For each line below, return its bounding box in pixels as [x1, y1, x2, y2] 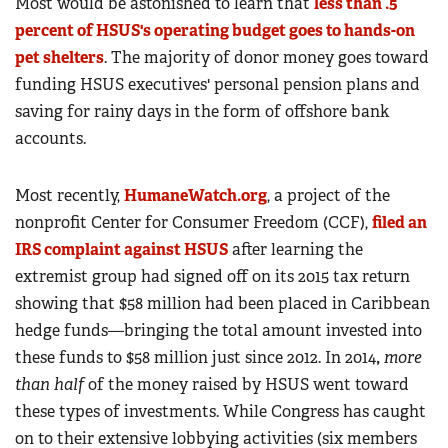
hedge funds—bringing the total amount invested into [15, 320, 422, 342]
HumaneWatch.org [124, 185, 267, 207]
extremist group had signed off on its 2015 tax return [15, 266, 410, 288]
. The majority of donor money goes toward [104, 47, 429, 69]
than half [15, 374, 84, 396]
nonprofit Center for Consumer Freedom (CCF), [15, 212, 372, 234]
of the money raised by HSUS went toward [84, 374, 409, 396]
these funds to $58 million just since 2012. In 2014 [15, 347, 376, 369]
